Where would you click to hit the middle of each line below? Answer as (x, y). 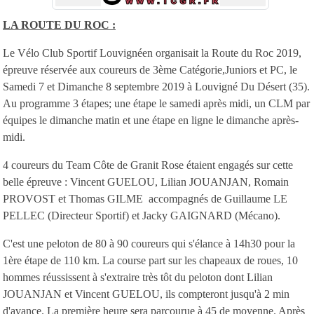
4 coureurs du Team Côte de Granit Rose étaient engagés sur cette (148, 165)
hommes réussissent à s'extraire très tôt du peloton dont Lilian (138, 277)
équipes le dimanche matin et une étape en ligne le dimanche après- (151, 120)
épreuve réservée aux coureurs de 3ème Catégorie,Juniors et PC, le (150, 69)
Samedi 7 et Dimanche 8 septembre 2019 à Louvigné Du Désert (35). (156, 86)
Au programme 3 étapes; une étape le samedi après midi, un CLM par (156, 103)
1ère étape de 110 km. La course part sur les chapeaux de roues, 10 (150, 260)
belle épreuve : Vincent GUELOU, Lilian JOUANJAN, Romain (146, 182)
